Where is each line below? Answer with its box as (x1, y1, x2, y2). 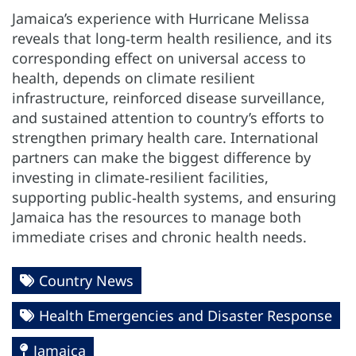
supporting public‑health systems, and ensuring (12, 188, 336, 207)
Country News (39, 271, 133, 291)
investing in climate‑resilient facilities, (12, 168, 269, 188)
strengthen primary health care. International (12, 128, 319, 148)
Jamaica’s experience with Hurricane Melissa (12, 9, 309, 29)
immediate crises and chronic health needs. (12, 227, 307, 247)
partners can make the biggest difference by (12, 148, 311, 168)
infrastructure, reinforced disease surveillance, (12, 88, 325, 108)
